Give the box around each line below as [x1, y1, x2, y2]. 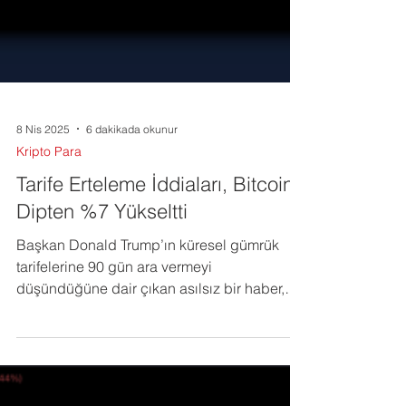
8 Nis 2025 [16, 187, 70, 201]
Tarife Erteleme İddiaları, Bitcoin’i [16, 237, 303, 262]
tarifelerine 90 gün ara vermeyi [16, 323, 212, 341]
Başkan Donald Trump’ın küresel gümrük [16, 301, 279, 319]
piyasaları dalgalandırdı [16, 366, 171, 384]
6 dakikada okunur [86, 187, 178, 201]
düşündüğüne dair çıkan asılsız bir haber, [16, 344, 285, 362]
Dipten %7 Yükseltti [16, 264, 188, 289]
